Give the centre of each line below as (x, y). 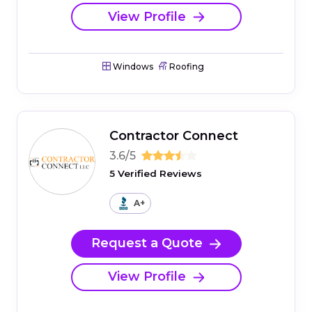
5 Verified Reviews (156, 174)
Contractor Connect (174, 136)
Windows (132, 67)
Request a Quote (147, 243)
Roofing (186, 67)
